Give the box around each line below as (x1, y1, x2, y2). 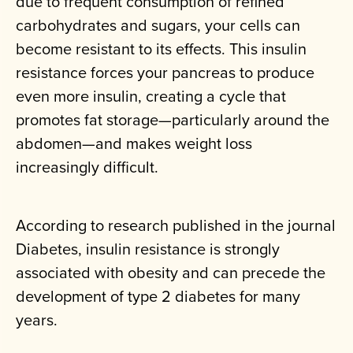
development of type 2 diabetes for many (16, 284, 300, 308)
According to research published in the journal (16, 214, 336, 237)
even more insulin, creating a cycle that (16, 84, 286, 108)
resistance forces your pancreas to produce (16, 61, 314, 84)
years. (16, 308, 58, 332)
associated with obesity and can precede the (16, 261, 325, 284)
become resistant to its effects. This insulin (16, 37, 307, 61)
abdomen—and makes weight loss (16, 132, 252, 155)
